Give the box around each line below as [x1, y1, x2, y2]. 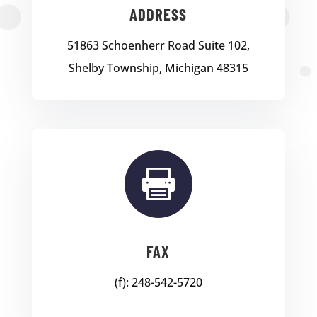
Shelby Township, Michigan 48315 [68, 60, 248, 76]
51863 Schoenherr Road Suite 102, [67, 38, 250, 54]
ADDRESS [129, 5, 188, 24]
